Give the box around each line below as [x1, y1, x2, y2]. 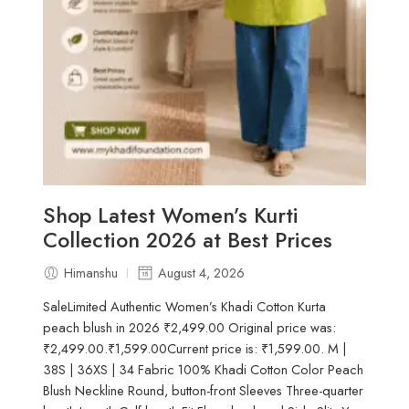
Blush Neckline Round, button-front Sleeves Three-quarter [43, 380, 364, 400]
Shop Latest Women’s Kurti [43, 200, 299, 232]
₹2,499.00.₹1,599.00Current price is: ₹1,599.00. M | [43, 338, 347, 358]
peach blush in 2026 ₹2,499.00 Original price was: [43, 317, 337, 337]
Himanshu [64, 263, 119, 283]
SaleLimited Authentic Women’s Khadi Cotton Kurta [43, 296, 327, 316]
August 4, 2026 [158, 263, 246, 283]
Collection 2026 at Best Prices [43, 225, 333, 257]
